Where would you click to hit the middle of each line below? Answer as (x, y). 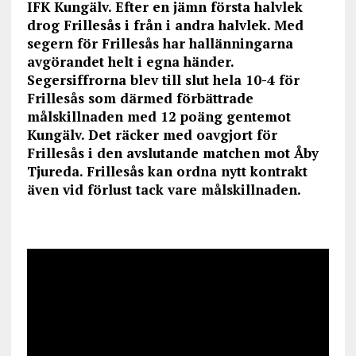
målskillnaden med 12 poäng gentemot (159, 117)
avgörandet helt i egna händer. (130, 62)
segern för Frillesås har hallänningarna (160, 44)
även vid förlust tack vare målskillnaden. (165, 190)
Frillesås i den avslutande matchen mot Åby (172, 153)
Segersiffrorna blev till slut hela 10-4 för (163, 80)
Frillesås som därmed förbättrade (140, 99)
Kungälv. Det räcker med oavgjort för (152, 135)
